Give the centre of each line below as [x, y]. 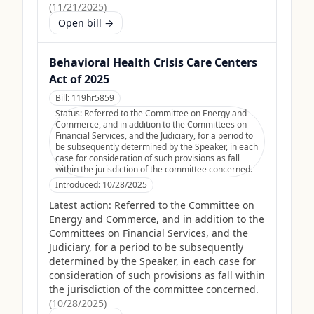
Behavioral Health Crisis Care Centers [153, 62]
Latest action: [80, 205]
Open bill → [86, 23]
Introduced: [79, 185]
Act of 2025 [79, 79]
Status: [70, 113]
